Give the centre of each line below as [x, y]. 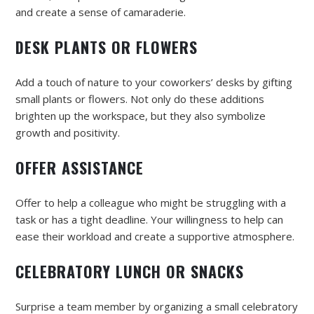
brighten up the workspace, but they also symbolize [141, 115]
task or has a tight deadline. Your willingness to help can [149, 219]
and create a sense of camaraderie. [101, 12]
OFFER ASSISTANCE [80, 167]
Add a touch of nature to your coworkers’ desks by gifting [154, 82]
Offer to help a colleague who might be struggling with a [151, 202]
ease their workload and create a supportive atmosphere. [155, 236]
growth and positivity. [68, 132]
